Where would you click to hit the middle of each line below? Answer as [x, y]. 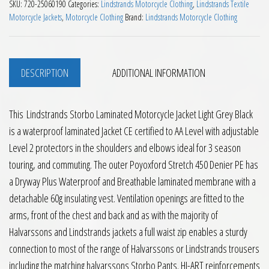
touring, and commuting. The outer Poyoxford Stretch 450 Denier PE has [134, 164]
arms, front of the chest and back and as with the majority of [113, 215]
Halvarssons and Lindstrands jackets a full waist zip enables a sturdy [128, 231]
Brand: [135, 17]
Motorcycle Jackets [35, 17]
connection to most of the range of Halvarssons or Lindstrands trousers [134, 248]
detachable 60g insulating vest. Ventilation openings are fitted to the [127, 198]
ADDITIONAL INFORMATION [159, 72]
